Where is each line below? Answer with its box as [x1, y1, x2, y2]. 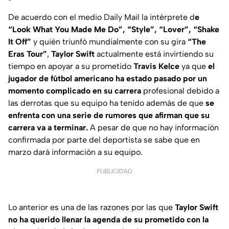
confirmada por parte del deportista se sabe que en [8, 134, 200, 145]
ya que [179, 61, 208, 71]
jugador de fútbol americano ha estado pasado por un [8, 73, 207, 83]
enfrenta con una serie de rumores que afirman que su [8, 110, 210, 120]
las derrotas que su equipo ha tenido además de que [8, 98, 205, 108]
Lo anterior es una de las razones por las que [8, 202, 175, 212]
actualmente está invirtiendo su [95, 49, 214, 59]
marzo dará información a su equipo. [8, 147, 143, 157]
